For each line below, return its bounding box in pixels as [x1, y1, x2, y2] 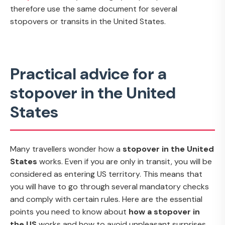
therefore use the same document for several [10, 3, 177, 14]
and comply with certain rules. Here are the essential [10, 193, 202, 204]
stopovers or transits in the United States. [10, 16, 166, 27]
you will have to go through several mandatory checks [10, 181, 209, 192]
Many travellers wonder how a [10, 143, 123, 154]
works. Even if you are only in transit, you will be [37, 156, 212, 167]
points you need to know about [10, 206, 129, 217]
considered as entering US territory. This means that [10, 168, 202, 179]
